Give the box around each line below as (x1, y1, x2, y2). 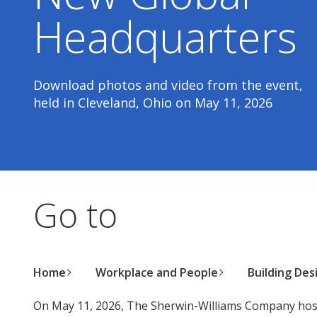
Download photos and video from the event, (33, 76, 303, 93)
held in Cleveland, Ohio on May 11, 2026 (33, 93, 272, 111)
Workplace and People (96, 264, 218, 280)
